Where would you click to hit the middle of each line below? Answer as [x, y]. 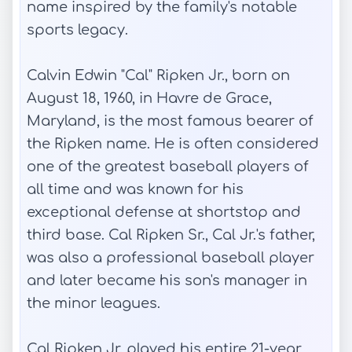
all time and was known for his [135, 189]
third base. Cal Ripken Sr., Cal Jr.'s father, [171, 235]
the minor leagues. [93, 303]
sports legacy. [77, 30]
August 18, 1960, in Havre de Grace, [149, 98]
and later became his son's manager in [167, 280]
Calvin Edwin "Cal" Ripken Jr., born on [158, 75]
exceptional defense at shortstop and [164, 212]
